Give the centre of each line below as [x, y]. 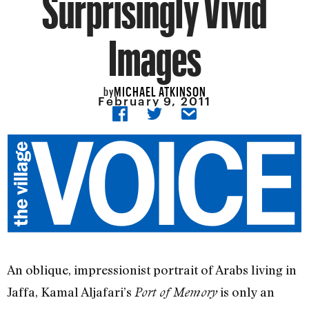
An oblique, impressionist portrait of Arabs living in [152, 270]
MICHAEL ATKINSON [160, 89]
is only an [246, 292]
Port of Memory [176, 292]
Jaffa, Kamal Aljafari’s [71, 292]
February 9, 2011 [154, 101]
